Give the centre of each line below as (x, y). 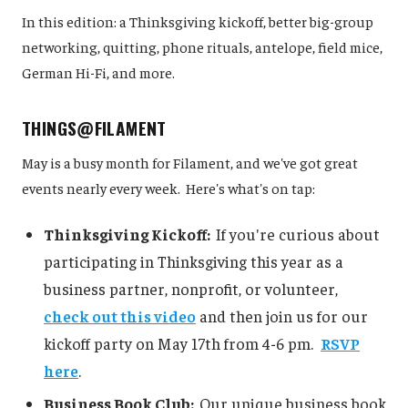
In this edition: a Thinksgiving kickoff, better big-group (198, 21)
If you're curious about (298, 234)
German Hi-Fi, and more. (98, 72)
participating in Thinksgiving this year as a (194, 261)
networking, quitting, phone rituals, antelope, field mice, (202, 47)
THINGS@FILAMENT (94, 128)
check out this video (120, 316)
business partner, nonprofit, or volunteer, (191, 288)
